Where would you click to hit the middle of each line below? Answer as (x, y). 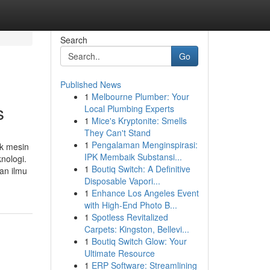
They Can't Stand (117, 133)
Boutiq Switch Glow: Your (139, 241)
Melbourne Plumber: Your (140, 96)
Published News (90, 84)
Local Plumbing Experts (129, 108)
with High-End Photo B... (130, 205)
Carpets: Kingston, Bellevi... (137, 229)
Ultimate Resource (119, 253)
